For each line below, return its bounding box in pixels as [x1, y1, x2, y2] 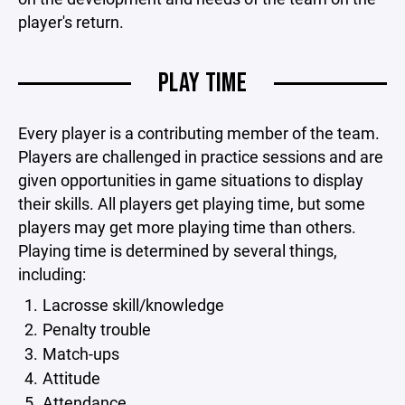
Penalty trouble [42, 318, 151, 340]
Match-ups [42, 343, 119, 364]
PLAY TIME [157, 67, 248, 99]
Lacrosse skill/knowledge [42, 294, 224, 316]
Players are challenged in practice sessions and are [18, 146, 383, 167]
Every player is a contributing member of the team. [18, 122, 380, 144]
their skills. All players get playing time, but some [18, 193, 365, 214]
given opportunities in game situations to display [18, 169, 363, 191]
